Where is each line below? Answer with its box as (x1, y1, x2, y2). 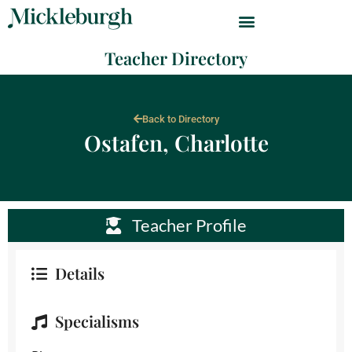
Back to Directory (141, 113, 219, 125)
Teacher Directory (104, 46, 247, 70)
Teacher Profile (128, 214, 247, 236)
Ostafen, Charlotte (83, 128, 269, 157)
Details (55, 262, 104, 284)
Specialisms (55, 310, 139, 332)
